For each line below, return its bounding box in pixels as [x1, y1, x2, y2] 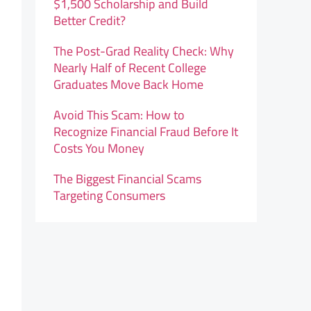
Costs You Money [53, 136, 145, 160]
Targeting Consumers [53, 183, 166, 207]
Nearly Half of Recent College [53, 56, 207, 79]
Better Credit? [53, 8, 126, 32]
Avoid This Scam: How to [53, 103, 185, 126]
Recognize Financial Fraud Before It [53, 119, 239, 143]
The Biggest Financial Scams [53, 167, 202, 190]
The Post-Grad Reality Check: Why [53, 39, 235, 62]
